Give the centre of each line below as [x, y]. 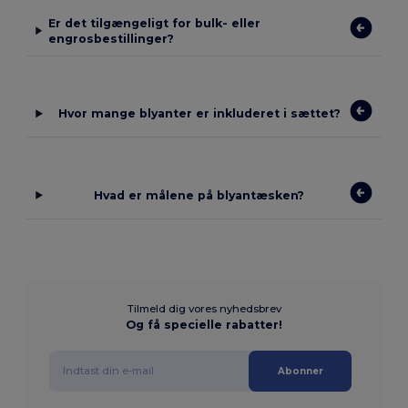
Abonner [300, 371]
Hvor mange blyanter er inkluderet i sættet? [199, 114]
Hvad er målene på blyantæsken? [199, 195]
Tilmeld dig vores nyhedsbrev [204, 308]
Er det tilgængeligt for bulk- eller [154, 23]
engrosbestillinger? [111, 38]
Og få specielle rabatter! [204, 324]
